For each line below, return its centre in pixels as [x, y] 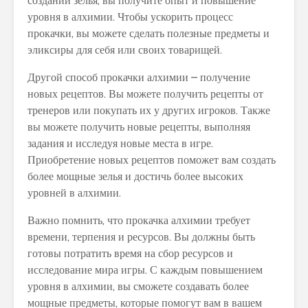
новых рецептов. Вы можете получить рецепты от [145, 94]
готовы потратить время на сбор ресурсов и [130, 254]
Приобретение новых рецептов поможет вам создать [152, 160]
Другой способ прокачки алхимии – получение [139, 78]
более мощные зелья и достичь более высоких [135, 177]
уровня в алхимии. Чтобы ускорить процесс [130, 17]
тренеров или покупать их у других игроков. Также [149, 111]
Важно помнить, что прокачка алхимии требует [139, 221]
